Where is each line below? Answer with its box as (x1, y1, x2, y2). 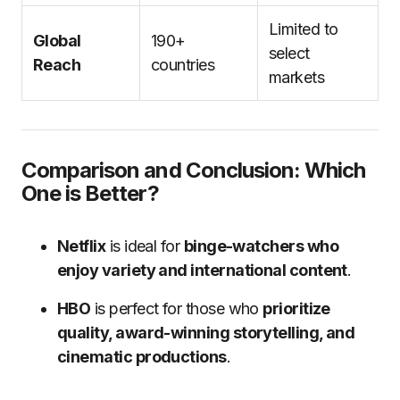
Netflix (57, 237, 106, 255)
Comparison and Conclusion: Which (21, 157, 366, 183)
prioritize (262, 299, 330, 318)
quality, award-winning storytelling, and (57, 323, 355, 342)
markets (269, 68, 325, 87)
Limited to (269, 20, 338, 38)
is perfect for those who (90, 299, 263, 318)
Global (33, 31, 81, 50)
